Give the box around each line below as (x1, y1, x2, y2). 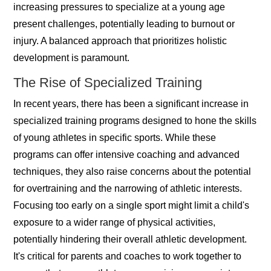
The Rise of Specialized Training (13, 75, 203, 91)
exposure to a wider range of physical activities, (13, 217, 216, 228)
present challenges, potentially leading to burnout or (13, 19, 235, 30)
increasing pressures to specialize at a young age (13, 2, 226, 13)
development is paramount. (13, 53, 130, 64)
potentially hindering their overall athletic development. (13, 234, 247, 245)
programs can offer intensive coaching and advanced (13, 149, 240, 160)
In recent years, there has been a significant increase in (13, 99, 249, 109)
